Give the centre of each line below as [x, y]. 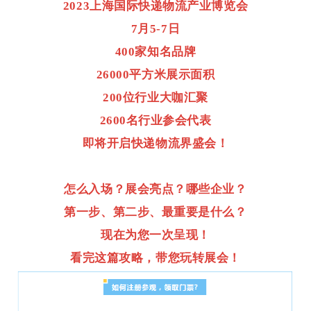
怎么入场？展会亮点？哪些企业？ [155, 190]
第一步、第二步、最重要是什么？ [155, 212]
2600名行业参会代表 [155, 121]
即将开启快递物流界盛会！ [155, 144]
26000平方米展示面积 [155, 75]
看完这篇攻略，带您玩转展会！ [155, 258]
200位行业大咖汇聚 [155, 98]
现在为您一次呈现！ [155, 235]
